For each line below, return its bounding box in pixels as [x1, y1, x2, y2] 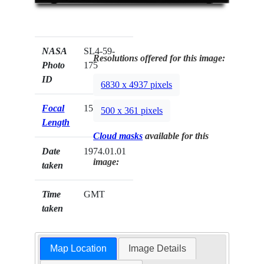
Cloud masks [93, 130, 143, 141]
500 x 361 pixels [101, 105, 163, 115]
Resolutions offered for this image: [93, 52, 226, 63]
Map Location [49, 243, 107, 253]
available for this [143, 130, 209, 141]
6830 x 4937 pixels [101, 79, 173, 90]
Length [42, 117, 70, 127]
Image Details [128, 243, 187, 253]
